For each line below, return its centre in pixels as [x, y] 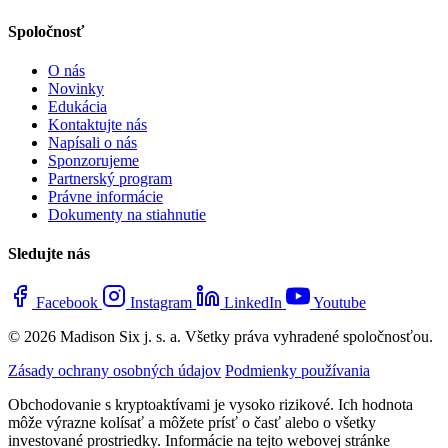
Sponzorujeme [93, 160]
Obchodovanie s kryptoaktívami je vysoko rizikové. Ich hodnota [210, 405]
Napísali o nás [92, 142]
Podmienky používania [297, 371]
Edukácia [77, 106]
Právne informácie [105, 196]
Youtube [339, 303]
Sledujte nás [49, 254]
